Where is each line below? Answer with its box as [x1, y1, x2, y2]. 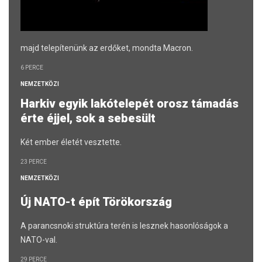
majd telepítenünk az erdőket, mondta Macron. [20, 43, 193, 53]
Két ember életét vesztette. [20, 137, 122, 147]
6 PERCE [20, 64, 43, 71]
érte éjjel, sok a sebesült [20, 111, 161, 125]
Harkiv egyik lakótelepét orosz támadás [20, 96, 239, 111]
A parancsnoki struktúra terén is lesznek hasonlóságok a [20, 220, 228, 230]
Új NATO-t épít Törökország [20, 194, 178, 209]
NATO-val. [20, 235, 57, 244]
